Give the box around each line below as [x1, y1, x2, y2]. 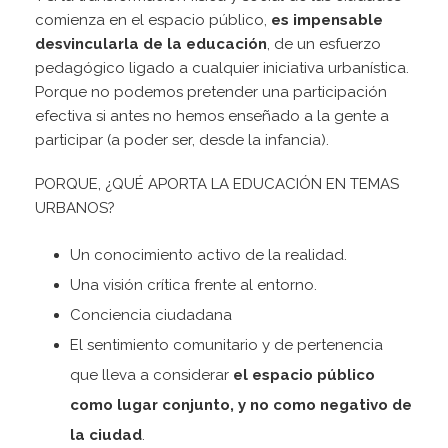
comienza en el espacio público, [35, 11, 271, 30]
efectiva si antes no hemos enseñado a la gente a [35, 107, 389, 126]
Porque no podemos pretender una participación [35, 83, 387, 102]
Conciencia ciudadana [70, 306, 232, 325]
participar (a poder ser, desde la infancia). [35, 131, 329, 150]
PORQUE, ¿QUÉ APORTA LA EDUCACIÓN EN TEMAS [35, 175, 399, 194]
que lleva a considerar [70, 366, 233, 385]
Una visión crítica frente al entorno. [70, 276, 317, 295]
